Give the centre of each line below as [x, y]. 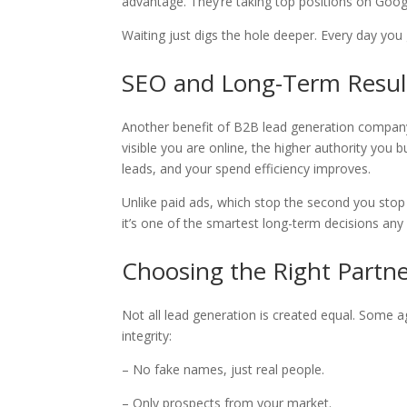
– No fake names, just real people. [227, 369]
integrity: [151, 336]
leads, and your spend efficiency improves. [247, 169]
